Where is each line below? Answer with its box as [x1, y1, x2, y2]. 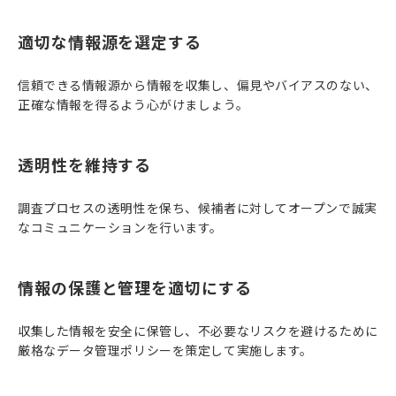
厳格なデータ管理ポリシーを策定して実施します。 [18, 341, 313, 359]
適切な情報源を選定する [18, 30, 202, 53]
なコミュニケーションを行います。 [18, 218, 223, 236]
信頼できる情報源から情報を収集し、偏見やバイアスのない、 [18, 76, 378, 94]
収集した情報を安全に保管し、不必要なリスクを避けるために [18, 322, 378, 339]
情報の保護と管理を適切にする [18, 276, 252, 299]
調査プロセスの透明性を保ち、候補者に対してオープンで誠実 [18, 199, 377, 217]
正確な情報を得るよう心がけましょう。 [18, 95, 249, 113]
